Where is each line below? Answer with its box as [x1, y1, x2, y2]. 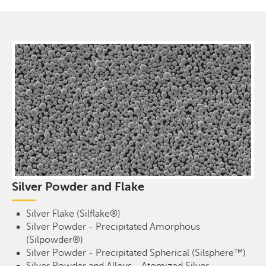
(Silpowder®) [26, 234, 83, 245]
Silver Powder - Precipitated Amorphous [26, 221, 200, 232]
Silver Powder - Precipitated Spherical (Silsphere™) [26, 247, 246, 258]
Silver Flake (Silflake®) [26, 208, 121, 219]
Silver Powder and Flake [12, 179, 144, 194]
